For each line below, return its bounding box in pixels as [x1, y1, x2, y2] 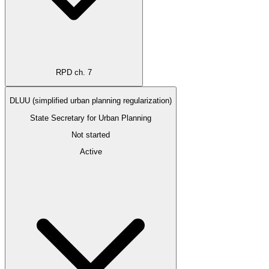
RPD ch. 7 [56, 67, 92, 77]
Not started [71, 130, 110, 139]
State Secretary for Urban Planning [30, 113, 151, 122]
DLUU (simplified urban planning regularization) [10, 96, 172, 106]
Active [79, 147, 102, 157]
